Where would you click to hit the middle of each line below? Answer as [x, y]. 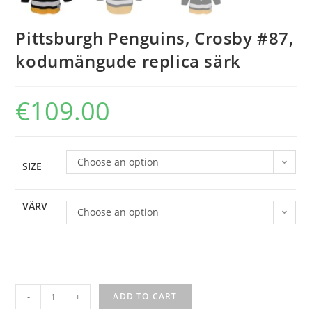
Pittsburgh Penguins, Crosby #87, [155, 38]
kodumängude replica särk [128, 61]
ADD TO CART [145, 297]
